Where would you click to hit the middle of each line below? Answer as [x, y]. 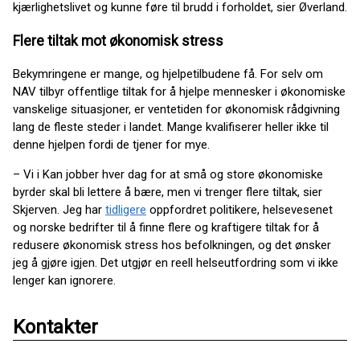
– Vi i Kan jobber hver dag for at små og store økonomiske [168, 175]
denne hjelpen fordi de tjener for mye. [111, 145]
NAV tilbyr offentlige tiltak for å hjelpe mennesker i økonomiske [179, 92]
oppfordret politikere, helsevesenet [239, 210]
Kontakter [55, 327]
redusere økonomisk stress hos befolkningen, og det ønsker [172, 245]
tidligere [126, 210]
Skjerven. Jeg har [59, 210]
